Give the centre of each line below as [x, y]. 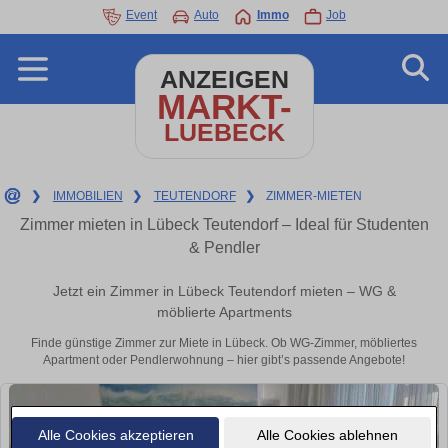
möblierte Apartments [224, 312]
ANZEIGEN [224, 79]
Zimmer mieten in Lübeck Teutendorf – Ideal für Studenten [224, 224]
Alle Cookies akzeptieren [115, 434]
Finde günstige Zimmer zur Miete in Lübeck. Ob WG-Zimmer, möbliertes [224, 343]
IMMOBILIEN [87, 196]
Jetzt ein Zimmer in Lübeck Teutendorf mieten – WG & [224, 291]
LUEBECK [224, 132]
